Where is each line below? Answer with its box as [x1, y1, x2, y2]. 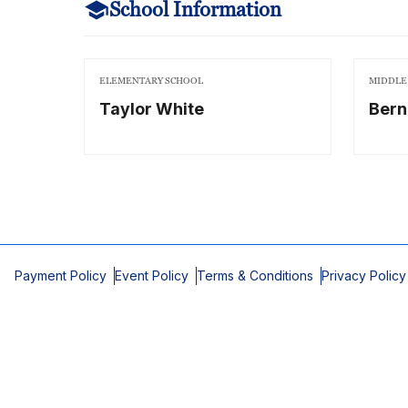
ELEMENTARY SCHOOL [99, 75, 203, 87]
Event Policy [115, 268, 189, 283]
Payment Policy [15, 268, 107, 283]
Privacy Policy [321, 268, 406, 283]
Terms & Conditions [197, 268, 313, 283]
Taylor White [99, 99, 204, 118]
